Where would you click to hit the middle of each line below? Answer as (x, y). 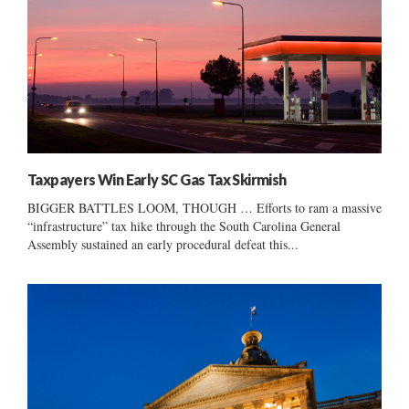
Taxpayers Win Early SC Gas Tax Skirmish (157, 179)
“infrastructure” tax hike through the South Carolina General (184, 225)
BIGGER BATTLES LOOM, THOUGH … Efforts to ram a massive (204, 207)
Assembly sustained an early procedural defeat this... (163, 244)
